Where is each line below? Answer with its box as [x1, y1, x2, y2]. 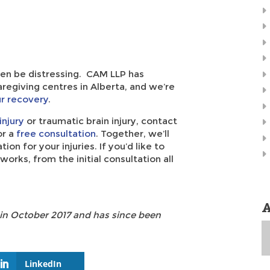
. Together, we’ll [96, 128, 169, 139]
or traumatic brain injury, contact [24, 115, 177, 127]
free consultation [14, 128, 96, 139]
